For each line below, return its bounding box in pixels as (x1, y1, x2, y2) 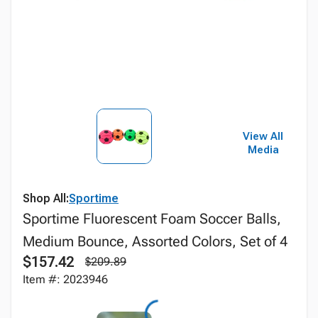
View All (243, 130, 284, 143)
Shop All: (23, 192, 69, 205)
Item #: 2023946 (23, 273, 108, 286)
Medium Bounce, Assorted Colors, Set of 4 (23, 233, 287, 250)
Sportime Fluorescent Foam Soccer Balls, (23, 210, 281, 227)
